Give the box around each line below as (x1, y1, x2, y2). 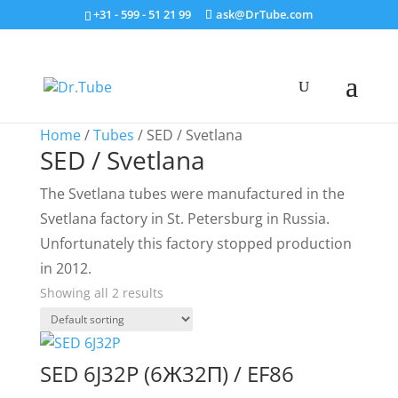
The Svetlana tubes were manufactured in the (39, 184, 345, 203)
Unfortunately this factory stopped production (39, 234, 352, 253)
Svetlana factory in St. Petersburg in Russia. (39, 209, 330, 228)
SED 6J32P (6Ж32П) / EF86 (39, 359, 294, 388)
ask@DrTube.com (216, 5, 314, 22)
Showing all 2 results (39, 284, 163, 301)
